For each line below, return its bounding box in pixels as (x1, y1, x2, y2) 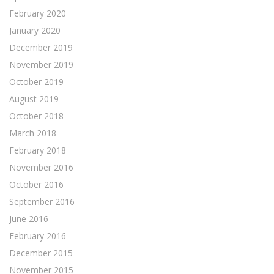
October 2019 (9, 76, 64, 87)
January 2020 (9, 24, 61, 36)
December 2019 (9, 42, 73, 53)
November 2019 (9, 59, 73, 70)
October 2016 (9, 179, 64, 190)
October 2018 (9, 110, 64, 122)
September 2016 (9, 196, 75, 207)
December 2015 (9, 247, 73, 259)
